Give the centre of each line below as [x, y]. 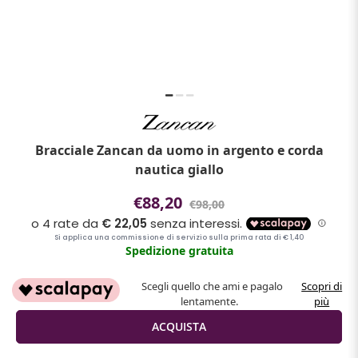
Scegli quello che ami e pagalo [212, 286]
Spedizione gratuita [179, 250]
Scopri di [322, 286]
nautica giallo [179, 169]
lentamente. [212, 301]
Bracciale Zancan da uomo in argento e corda [179, 150]
